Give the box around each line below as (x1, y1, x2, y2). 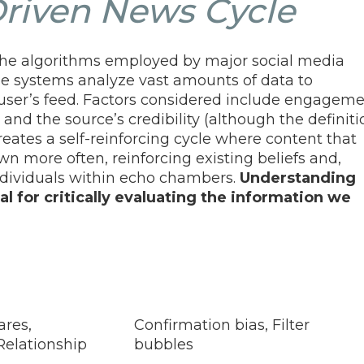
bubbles (134, 335, 193, 353)
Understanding (240, 168, 356, 187)
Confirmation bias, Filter (134, 315, 310, 334)
